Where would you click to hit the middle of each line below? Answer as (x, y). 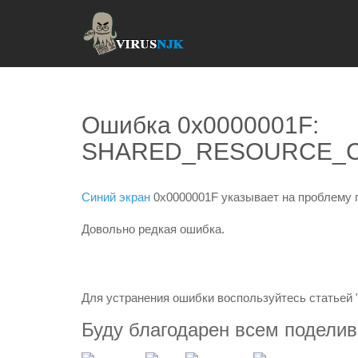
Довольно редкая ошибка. (153, 229)
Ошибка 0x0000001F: (200, 125)
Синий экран (116, 197)
